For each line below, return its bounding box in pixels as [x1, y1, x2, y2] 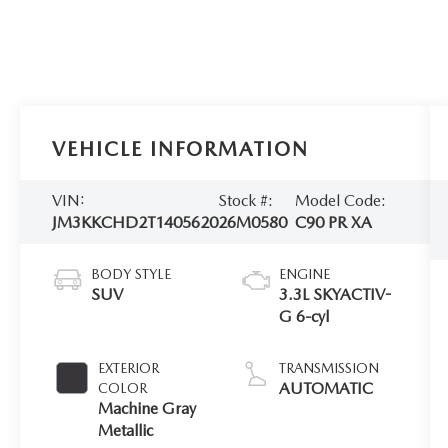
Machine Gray [98, 398, 197, 418]
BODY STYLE [91, 265, 172, 282]
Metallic [98, 420, 154, 440]
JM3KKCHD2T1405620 [52, 212, 219, 232]
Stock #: [218, 190, 274, 210]
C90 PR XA [294, 212, 372, 232]
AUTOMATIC [278, 378, 373, 398]
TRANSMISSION [278, 359, 379, 376]
